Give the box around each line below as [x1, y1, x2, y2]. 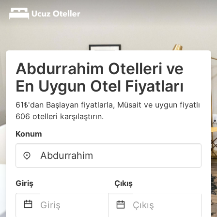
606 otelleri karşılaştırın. [15, 111, 104, 121]
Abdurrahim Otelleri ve [15, 59, 184, 78]
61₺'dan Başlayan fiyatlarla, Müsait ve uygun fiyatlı [15, 100, 200, 109]
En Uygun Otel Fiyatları [15, 77, 184, 95]
